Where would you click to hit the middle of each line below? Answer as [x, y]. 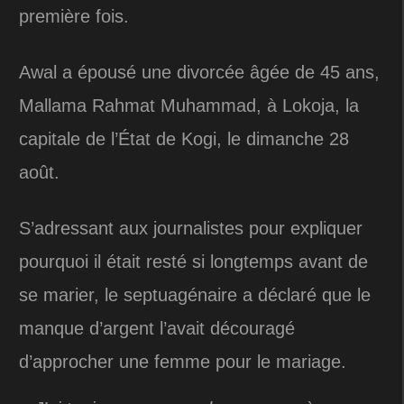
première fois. [74, 16]
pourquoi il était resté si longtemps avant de [193, 261]
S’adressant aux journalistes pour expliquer [191, 228]
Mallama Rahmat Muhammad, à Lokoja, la [189, 105]
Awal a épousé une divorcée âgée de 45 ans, [199, 72]
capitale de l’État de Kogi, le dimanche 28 [184, 138]
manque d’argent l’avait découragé [157, 328]
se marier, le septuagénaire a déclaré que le [195, 294]
